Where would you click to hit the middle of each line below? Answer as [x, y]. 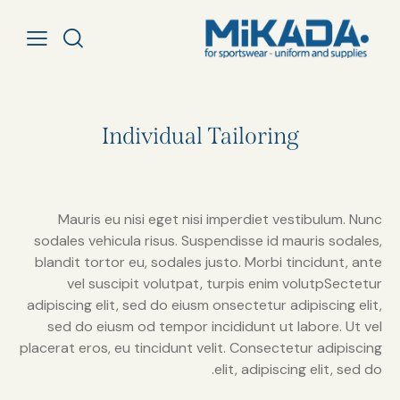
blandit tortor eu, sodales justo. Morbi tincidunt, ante [208, 262]
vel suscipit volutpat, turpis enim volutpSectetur [225, 283]
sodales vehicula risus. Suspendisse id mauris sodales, [208, 240]
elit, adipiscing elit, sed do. [298, 369]
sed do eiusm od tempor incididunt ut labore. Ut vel [215, 326]
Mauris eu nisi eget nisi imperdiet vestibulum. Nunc [220, 219]
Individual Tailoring [200, 136]
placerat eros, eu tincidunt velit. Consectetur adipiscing [201, 347]
